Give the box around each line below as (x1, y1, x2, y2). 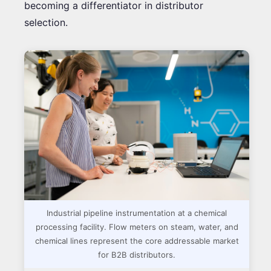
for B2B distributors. (98, 249, 175, 260)
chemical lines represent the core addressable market (34, 235, 239, 246)
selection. (24, 16, 68, 28)
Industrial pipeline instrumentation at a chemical (47, 207, 227, 218)
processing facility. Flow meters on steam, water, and (35, 221, 238, 232)
